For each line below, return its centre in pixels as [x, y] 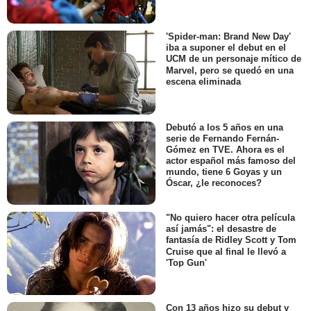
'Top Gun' [186, 262]
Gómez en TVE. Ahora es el [225, 149]
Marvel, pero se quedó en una [230, 70]
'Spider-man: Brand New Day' [228, 37]
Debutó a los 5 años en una [225, 127]
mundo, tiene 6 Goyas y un [224, 172]
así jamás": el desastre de [221, 229]
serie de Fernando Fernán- [222, 138]
